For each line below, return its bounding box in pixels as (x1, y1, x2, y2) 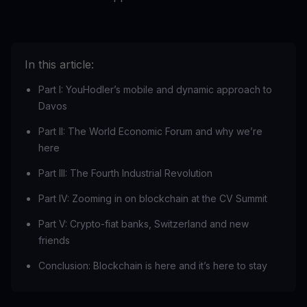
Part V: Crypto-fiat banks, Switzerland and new (38, 217, 249, 230)
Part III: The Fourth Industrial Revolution (38, 167, 212, 179)
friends (38, 234, 70, 246)
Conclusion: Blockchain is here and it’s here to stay (38, 259, 267, 271)
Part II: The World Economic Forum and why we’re (38, 125, 262, 137)
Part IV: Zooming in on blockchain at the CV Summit (38, 192, 267, 204)
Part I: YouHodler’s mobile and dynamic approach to (38, 83, 272, 95)
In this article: (25, 57, 94, 71)
